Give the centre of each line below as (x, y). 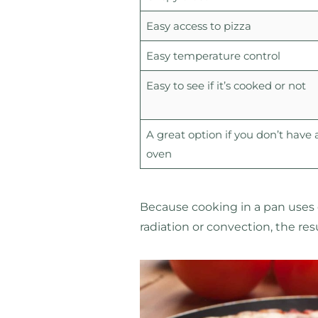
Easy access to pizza (200, 26)
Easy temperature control (213, 55)
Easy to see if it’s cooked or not (226, 85)
